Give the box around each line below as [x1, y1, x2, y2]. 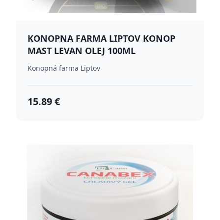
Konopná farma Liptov [27, 63, 100, 73]
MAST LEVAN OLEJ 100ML [27, 45, 136, 56]
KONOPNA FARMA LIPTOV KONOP [27, 32, 175, 44]
